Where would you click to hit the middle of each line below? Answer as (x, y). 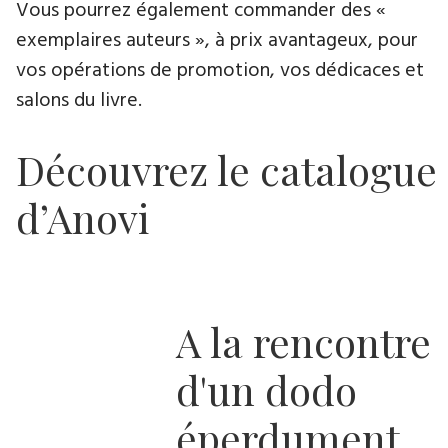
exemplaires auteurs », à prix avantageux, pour (217, 40)
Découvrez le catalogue (226, 169)
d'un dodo (266, 389)
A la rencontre (303, 341)
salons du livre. (79, 100)
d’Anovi (82, 217)
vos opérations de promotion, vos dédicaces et (220, 70)
